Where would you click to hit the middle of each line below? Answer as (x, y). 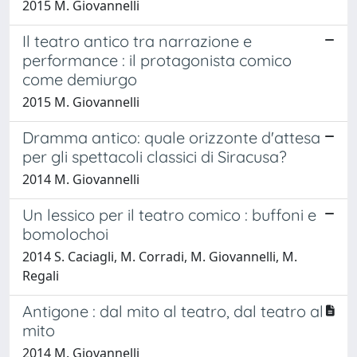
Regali (41, 275)
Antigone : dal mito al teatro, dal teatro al (173, 311)
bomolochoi (65, 233)
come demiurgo (80, 79)
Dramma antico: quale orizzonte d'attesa (171, 137)
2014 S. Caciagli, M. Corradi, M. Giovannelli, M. (160, 256)
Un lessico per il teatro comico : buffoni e (169, 214)
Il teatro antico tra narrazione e (137, 41)
